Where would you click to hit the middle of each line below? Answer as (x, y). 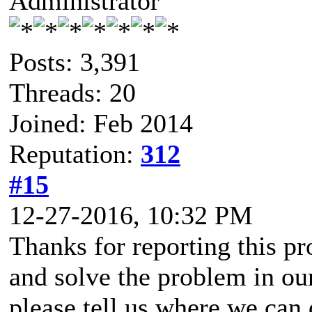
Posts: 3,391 (75, 62)
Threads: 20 (72, 92)
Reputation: (75, 154)
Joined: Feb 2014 (101, 123)
